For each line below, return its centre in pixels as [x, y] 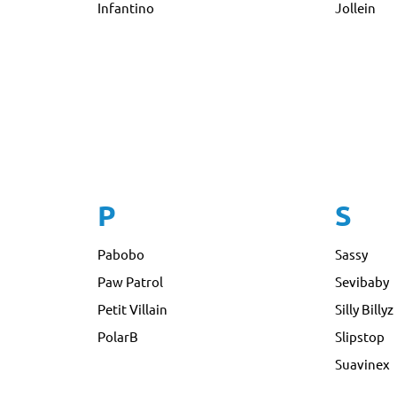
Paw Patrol [130, 281]
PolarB [117, 336]
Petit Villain [132, 309]
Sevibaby [362, 281]
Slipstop [360, 336]
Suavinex [363, 364]
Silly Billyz [365, 309]
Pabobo [121, 254]
